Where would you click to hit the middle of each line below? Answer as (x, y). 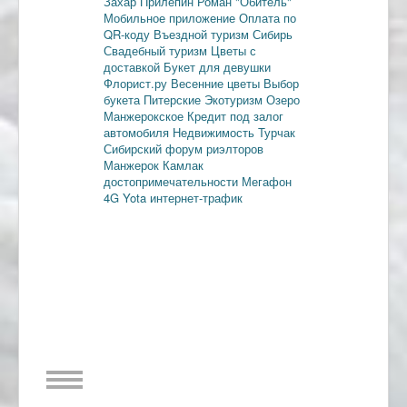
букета (124, 99)
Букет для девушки (217, 66)
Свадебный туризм (157, 50)
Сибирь (273, 34)
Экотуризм (235, 99)
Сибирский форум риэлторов (184, 148)
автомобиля (138, 132)
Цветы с (233, 50)
